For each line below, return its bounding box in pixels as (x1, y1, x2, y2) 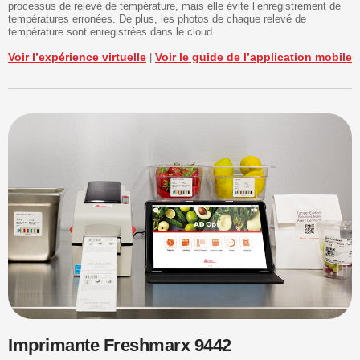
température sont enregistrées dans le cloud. (8, 25, 215, 38)
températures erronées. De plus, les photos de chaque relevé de (8, 12, 306, 25)
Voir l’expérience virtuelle (8, 50, 146, 63)
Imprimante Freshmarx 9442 (8, 335, 231, 356)
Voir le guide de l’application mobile (155, 50, 352, 63)
